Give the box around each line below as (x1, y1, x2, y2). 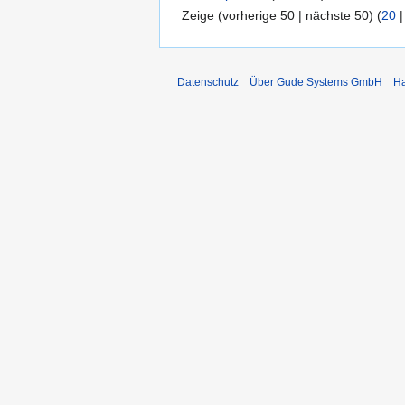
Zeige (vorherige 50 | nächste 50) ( (182, 7, 381, 23)
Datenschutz (177, 75, 239, 89)
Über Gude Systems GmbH (250, 75, 382, 89)
